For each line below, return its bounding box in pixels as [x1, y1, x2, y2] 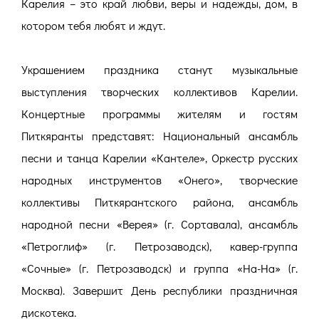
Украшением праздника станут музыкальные [21, 62, 298, 78]
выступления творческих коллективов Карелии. [21, 84, 298, 100]
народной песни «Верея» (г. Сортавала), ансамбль [21, 216, 298, 232]
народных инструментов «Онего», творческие [21, 172, 298, 188]
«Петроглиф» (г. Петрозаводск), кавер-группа [21, 239, 298, 254]
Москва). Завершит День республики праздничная [21, 283, 298, 298]
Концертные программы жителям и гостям [21, 106, 298, 122]
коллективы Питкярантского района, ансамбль [21, 194, 298, 210]
